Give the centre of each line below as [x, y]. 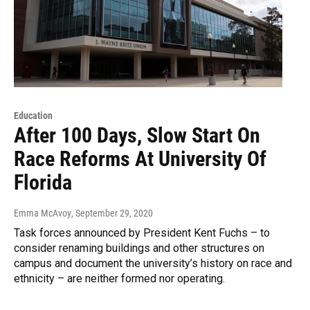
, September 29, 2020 [112, 213]
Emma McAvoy [43, 213]
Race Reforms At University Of [140, 158]
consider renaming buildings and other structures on [139, 248]
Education [33, 115]
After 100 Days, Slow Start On [137, 135]
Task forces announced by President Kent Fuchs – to [142, 232]
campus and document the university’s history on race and [153, 263]
